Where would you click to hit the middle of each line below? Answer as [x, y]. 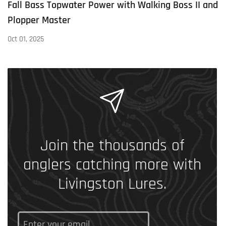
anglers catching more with [112, 164]
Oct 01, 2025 [26, 39]
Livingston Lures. [112, 184]
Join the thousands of [112, 145]
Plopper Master [39, 20]
